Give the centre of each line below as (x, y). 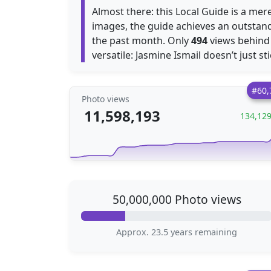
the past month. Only (142, 41)
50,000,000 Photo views (177, 199)
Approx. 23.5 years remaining (177, 232)
